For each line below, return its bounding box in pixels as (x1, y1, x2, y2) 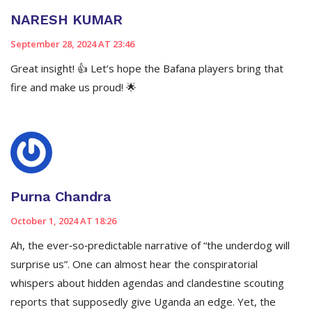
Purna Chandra (10, 188, 111, 205)
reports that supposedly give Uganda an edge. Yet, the (10, 295, 276, 309)
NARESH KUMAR (10, 11, 123, 29)
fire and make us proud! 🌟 (10, 80, 136, 95)
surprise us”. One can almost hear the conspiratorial (10, 257, 258, 272)
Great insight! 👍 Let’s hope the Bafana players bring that (10, 61, 283, 76)
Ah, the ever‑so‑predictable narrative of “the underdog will (10, 238, 290, 253)
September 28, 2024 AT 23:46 (10, 38, 134, 51)
